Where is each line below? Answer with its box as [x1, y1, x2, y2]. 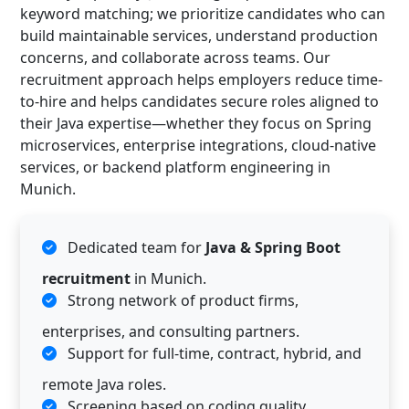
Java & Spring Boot [205, 236, 341, 257]
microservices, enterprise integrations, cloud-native [20, 134, 376, 155]
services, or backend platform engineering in [20, 156, 330, 177]
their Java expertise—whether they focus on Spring [20, 112, 372, 133]
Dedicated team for [64, 236, 205, 257]
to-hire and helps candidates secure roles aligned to [20, 90, 379, 111]
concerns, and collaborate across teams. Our [20, 47, 330, 68]
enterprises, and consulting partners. [42, 320, 299, 341]
